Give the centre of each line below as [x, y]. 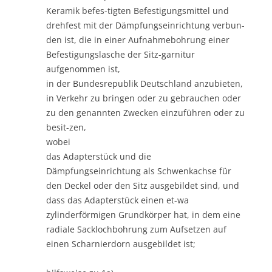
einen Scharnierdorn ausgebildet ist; [121, 243]
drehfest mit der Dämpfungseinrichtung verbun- [145, 25]
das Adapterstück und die [99, 156]
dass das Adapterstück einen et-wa [117, 200]
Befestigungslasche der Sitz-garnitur [121, 54]
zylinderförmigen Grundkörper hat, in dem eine [143, 214]
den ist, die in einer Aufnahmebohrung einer [138, 39]
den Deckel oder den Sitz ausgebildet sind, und [143, 185]
